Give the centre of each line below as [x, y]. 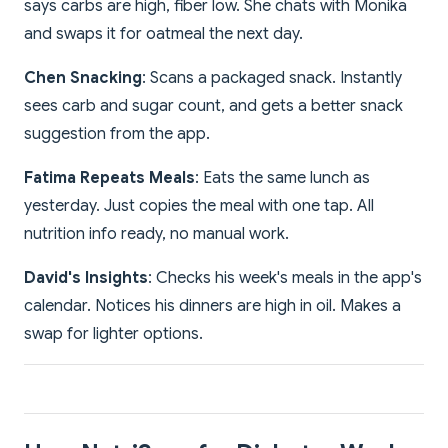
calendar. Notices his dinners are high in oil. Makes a [212, 306]
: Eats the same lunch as [282, 178]
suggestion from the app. [117, 134]
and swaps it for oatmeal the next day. [163, 34]
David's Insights [86, 278]
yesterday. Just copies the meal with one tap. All [199, 206]
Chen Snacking [83, 78]
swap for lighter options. [113, 334]
